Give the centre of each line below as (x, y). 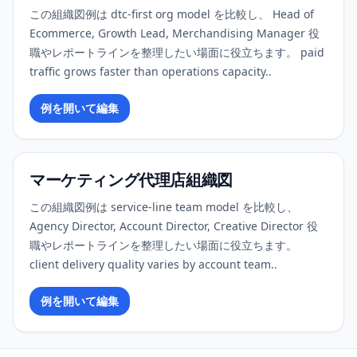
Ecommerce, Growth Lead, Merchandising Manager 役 (175, 33)
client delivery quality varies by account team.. (153, 264)
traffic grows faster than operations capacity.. (151, 71)
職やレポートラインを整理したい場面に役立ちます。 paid (177, 52)
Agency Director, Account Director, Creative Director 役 (174, 226)
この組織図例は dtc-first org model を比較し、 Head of (172, 14)
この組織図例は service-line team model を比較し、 (164, 207)
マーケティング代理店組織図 (131, 180)
